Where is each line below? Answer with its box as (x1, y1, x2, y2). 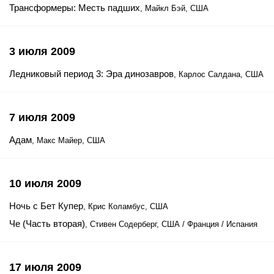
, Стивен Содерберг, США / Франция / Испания (85, 220, 257, 229)
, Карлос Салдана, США (174, 70, 264, 79)
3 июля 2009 (9, 45, 75, 57)
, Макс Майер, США (32, 136, 105, 145)
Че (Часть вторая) (9, 218, 85, 229)
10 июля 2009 (9, 177, 81, 190)
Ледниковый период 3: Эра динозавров (9, 68, 174, 79)
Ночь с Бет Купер (9, 201, 83, 211)
